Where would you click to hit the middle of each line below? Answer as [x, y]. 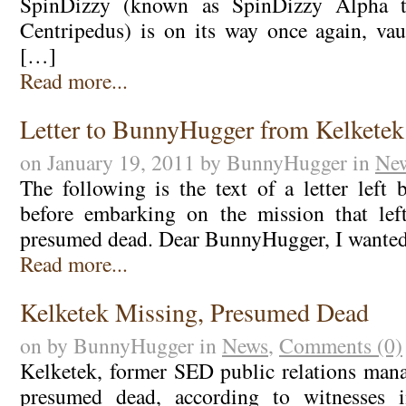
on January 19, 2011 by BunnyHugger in [197, 162]
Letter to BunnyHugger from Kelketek [212, 129]
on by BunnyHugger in [121, 345]
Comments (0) [340, 345]
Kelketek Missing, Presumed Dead [194, 312]
